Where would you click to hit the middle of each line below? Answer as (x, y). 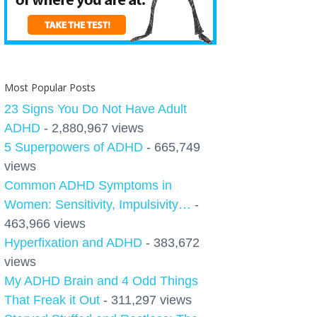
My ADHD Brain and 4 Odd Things (101, 281)
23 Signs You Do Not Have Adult (96, 109)
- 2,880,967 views (92, 128)
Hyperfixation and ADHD (73, 243)
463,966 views (45, 224)
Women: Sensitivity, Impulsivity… (98, 204)
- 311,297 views (146, 300)
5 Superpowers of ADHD (74, 147)
